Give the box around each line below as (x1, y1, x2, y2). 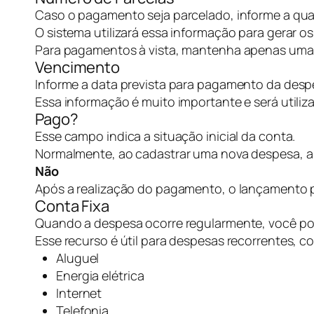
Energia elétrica (56, 267, 144, 284)
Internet (56, 285, 102, 301)
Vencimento (35, 57, 120, 78)
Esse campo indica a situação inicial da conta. (35, 128, 296, 144)
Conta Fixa (35, 196, 109, 217)
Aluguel (56, 250, 100, 266)
